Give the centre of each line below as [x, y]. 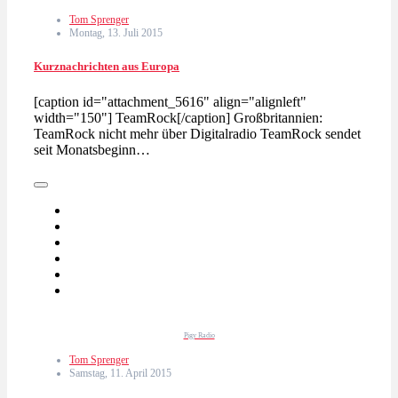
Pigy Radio [199, 335]
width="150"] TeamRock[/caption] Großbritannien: [178, 117]
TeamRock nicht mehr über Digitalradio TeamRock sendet [197, 133]
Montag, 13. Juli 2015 [116, 33]
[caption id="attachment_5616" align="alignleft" [170, 101]
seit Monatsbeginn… [92, 149]
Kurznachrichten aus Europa [107, 67]
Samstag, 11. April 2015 [120, 373]
